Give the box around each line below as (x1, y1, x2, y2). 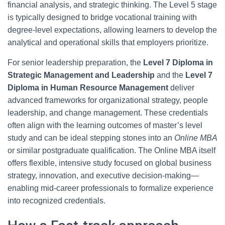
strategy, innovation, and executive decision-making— (8, 171, 199, 180)
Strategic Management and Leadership (8, 71, 155, 79)
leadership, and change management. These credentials (8, 108, 208, 117)
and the (155, 71, 185, 79)
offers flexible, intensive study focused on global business (8, 159, 211, 167)
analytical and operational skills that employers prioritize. (8, 38, 208, 47)
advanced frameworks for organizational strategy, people (8, 96, 208, 104)
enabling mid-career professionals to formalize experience (8, 184, 213, 192)
